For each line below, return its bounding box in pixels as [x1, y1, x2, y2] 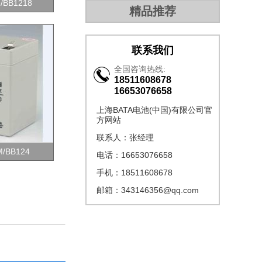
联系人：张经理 [96, 133, 154, 142]
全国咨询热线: [114, 64, 166, 74]
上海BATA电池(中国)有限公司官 [96, 105, 212, 115]
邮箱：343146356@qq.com [96, 185, 199, 195]
